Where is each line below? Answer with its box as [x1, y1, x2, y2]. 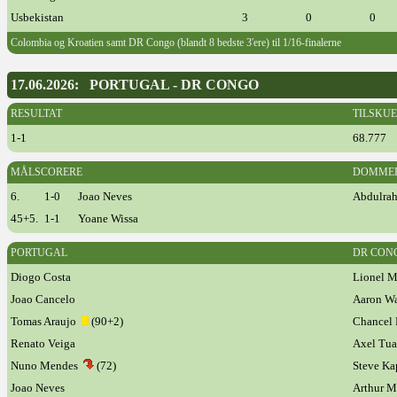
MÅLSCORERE [11, 166, 82, 178]
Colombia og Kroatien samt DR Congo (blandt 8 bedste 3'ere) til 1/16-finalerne [11, 36, 341, 49]
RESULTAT [11, 107, 62, 120]
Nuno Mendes [11, 359, 83, 372]
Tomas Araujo [11, 315, 82, 328]
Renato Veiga [11, 337, 75, 350]
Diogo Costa [11, 270, 71, 284]
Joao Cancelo [11, 292, 75, 306]
